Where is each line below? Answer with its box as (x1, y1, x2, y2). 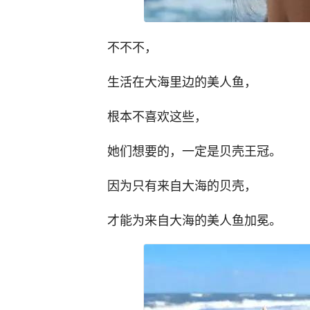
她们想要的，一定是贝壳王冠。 (107, 141, 282, 159)
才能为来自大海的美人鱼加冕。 (107, 210, 282, 228)
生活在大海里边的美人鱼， (107, 72, 257, 90)
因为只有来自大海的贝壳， (107, 176, 257, 194)
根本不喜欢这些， (107, 107, 207, 125)
